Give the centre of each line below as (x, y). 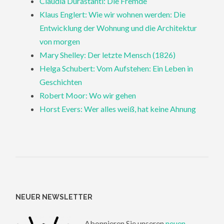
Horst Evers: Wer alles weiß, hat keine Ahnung (118, 108)
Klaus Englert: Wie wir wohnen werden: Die (113, 14)
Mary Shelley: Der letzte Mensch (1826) (108, 54)
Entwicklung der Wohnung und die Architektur (118, 27)
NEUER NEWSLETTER (54, 197)
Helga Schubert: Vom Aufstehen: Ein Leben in (116, 68)
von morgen (60, 41)
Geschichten (61, 81)
